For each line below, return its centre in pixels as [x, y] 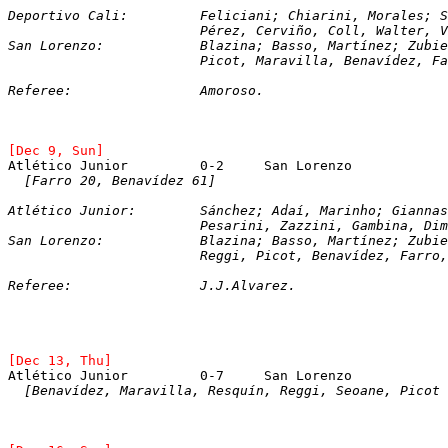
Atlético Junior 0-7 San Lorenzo [308, 375]
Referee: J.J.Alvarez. [248, 285]
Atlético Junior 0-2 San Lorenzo [308, 165]
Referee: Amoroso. [232, 90]
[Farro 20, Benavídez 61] [112, 180]
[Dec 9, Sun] [56, 150]
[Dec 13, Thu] [60, 360]
